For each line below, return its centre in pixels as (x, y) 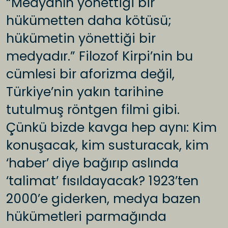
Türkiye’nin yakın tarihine (85, 92)
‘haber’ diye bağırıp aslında (92, 163)
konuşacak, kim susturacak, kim (107, 146)
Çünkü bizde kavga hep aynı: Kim (111, 128)
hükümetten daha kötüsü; (89, 21)
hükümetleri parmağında (86, 217)
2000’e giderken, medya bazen (103, 199)
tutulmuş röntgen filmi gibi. (93, 110)
